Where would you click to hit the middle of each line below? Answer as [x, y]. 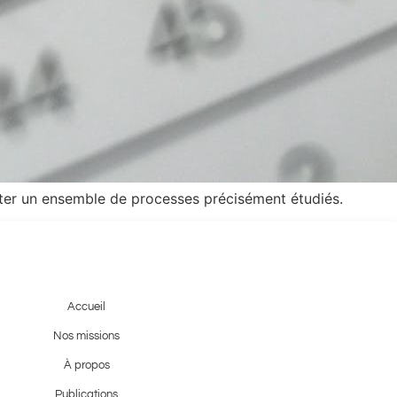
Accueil [87, 306]
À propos [86, 365]
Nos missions [87, 335]
